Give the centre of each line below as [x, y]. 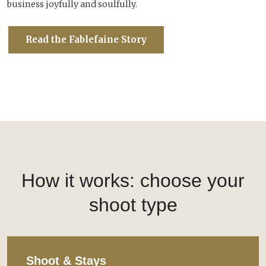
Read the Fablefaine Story [86, 39]
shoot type [133, 205]
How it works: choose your [133, 180]
